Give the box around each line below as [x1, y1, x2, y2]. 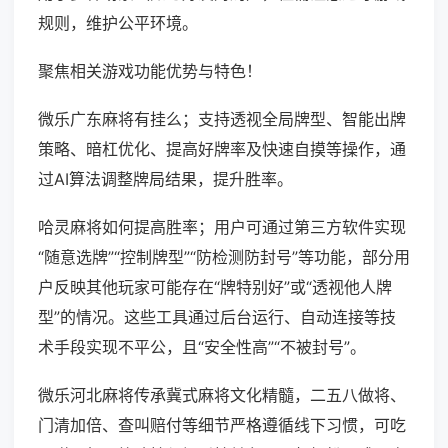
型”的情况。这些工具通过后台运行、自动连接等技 [38, 307, 396, 328]
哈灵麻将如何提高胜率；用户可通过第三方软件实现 [38, 217, 406, 238]
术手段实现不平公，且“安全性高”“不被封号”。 [38, 337, 366, 358]
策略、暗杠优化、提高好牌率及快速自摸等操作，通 [38, 139, 406, 160]
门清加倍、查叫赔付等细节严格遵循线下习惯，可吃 [38, 415, 406, 436]
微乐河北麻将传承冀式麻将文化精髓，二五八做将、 [38, 385, 406, 406]
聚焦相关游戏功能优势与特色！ [38, 61, 262, 82]
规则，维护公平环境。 [38, 13, 198, 34]
